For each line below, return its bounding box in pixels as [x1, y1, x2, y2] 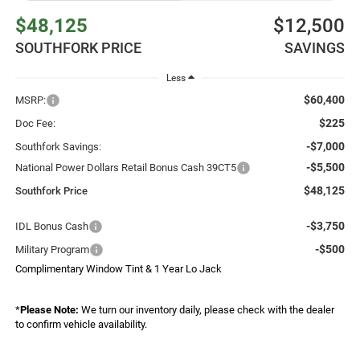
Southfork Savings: [14, 140, 101, 153]
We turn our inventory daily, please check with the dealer [78, 303, 334, 316]
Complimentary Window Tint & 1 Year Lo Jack [14, 262, 222, 275]
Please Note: [19, 303, 79, 316]
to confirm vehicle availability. [14, 317, 147, 330]
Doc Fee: [14, 117, 55, 129]
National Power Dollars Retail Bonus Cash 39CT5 [14, 161, 236, 174]
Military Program [14, 243, 89, 256]
